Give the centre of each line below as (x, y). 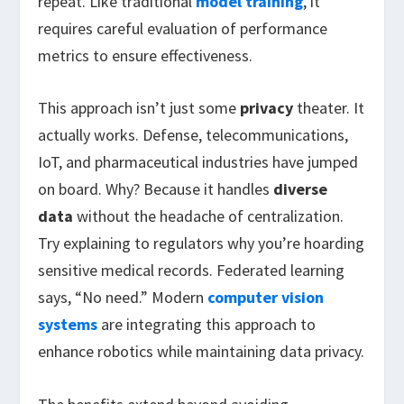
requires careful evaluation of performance (183, 28)
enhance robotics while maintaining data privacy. (202, 352)
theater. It (329, 108)
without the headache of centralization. (209, 216)
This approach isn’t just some (139, 108)
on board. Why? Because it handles (156, 189)
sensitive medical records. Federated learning (192, 271)
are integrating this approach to (207, 325)
